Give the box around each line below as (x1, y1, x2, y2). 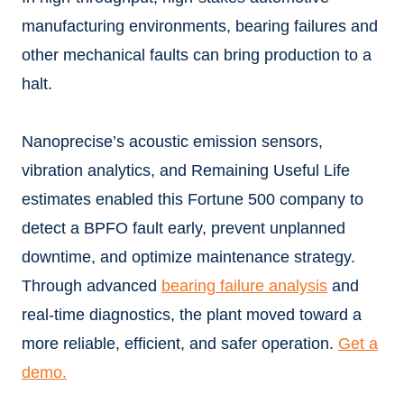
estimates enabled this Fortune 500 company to (22, 190, 363, 208)
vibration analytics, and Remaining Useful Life (22, 161, 350, 179)
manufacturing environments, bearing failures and (22, 17, 378, 35)
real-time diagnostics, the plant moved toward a (22, 306, 362, 324)
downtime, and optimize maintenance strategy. (22, 248, 355, 266)
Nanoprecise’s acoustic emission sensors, (22, 133, 323, 151)
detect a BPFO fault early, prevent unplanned (22, 219, 345, 237)
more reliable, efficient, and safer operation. (22, 335, 338, 353)
